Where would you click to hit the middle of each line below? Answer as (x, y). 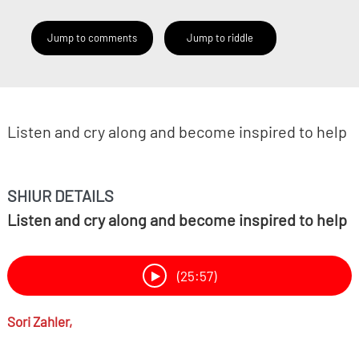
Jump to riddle (220, 38)
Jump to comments (92, 38)
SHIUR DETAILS (60, 196)
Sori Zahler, (39, 321)
